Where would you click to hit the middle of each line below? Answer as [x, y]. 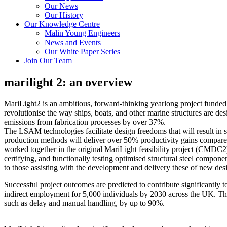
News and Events [73, 42]
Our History [64, 15]
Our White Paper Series [82, 51]
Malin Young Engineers [82, 33]
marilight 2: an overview [68, 82]
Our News [61, 6]
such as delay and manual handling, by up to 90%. [84, 203]
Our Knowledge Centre [62, 24]
